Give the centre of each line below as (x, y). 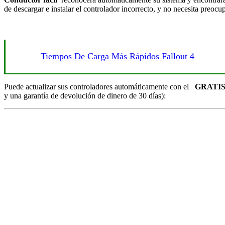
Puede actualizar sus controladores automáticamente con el (99, 87)
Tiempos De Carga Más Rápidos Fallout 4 (118, 57)
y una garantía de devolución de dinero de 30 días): (85, 96)
